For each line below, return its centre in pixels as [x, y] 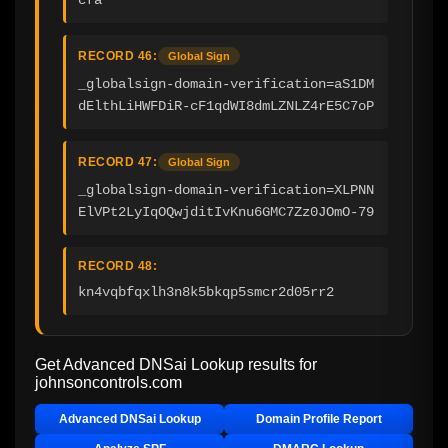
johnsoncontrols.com [108, 382]
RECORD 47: [117, 161]
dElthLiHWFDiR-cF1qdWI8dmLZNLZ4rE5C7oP [226, 105]
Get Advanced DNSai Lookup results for [176, 364]
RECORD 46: [117, 55]
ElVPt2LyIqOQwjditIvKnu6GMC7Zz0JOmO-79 [226, 211]
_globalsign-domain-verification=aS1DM [226, 83]
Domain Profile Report [318, 418]
